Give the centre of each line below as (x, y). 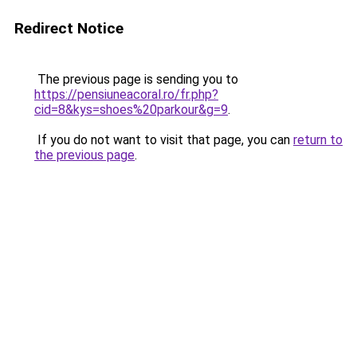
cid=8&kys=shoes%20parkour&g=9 (131, 110)
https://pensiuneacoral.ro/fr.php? (126, 94)
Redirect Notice (69, 28)
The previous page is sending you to (136, 79)
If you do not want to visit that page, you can (164, 140)
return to (318, 140)
